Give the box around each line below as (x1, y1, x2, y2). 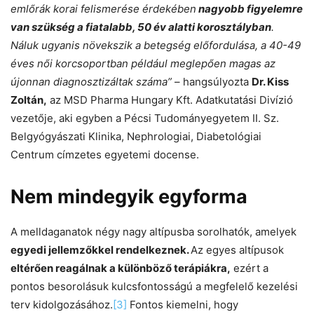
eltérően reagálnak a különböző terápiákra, (11, 261, 231, 275)
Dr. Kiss (252, 75, 289, 89)
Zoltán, (11, 93, 47, 107)
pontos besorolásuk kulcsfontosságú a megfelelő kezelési (11, 280, 298, 294)
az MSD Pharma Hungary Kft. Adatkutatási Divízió (47, 93, 293, 107)
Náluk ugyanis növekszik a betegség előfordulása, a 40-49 (11, 39, 301, 53)
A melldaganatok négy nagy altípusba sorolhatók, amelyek (11, 225, 296, 239)
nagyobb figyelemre (196, 2, 303, 16)
